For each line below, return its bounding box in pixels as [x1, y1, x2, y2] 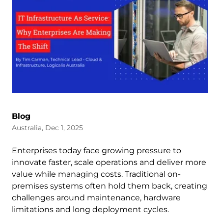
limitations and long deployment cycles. [12, 204, 169, 214]
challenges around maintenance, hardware [12, 192, 181, 202]
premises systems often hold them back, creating [12, 181, 207, 191]
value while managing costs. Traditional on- [12, 169, 181, 179]
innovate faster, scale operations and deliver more [12, 157, 206, 167]
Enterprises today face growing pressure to [12, 145, 181, 155]
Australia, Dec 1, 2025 [12, 123, 83, 132]
